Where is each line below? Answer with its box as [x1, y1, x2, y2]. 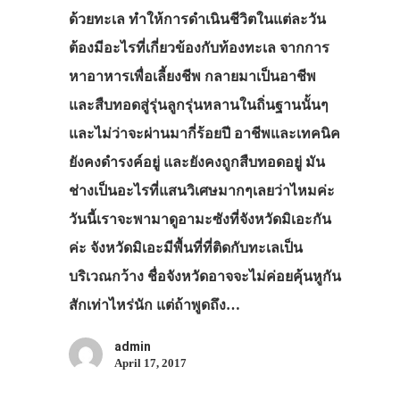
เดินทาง [230, 4, 322, 37]
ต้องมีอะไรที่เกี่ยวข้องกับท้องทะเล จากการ [68, 39, 329, 55]
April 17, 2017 [113, 355, 187, 370]
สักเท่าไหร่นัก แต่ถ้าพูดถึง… [68, 296, 240, 312]
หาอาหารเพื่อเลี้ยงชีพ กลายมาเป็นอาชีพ [68, 68, 316, 84]
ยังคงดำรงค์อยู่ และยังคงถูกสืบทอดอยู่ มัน [68, 154, 325, 170]
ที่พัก [230, 74, 283, 106]
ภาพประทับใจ [230, 179, 392, 211]
